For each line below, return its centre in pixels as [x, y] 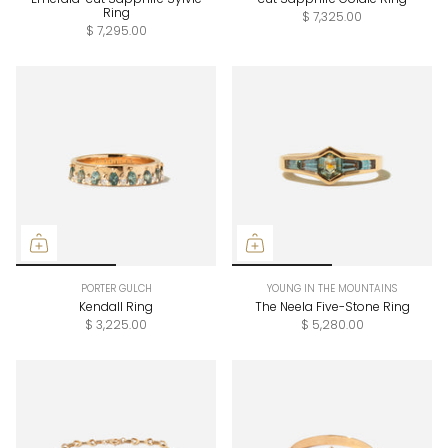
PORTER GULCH [116, 289]
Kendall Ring [116, 307]
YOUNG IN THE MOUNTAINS [332, 289]
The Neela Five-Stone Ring [332, 307]
